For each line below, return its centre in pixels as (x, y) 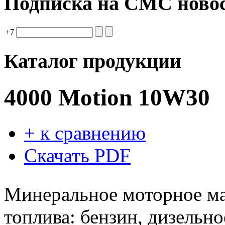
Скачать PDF (77, 156)
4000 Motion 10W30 (107, 97)
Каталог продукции (93, 61)
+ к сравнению (85, 133)
